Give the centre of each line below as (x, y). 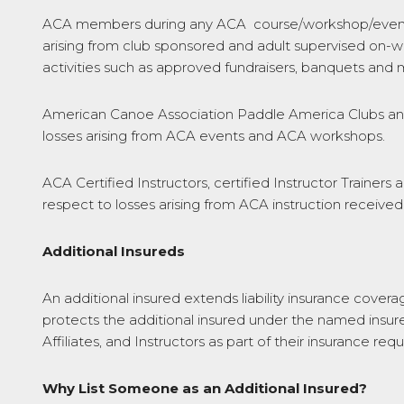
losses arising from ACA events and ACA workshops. (214, 136)
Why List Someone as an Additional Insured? (205, 388)
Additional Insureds (114, 251)
